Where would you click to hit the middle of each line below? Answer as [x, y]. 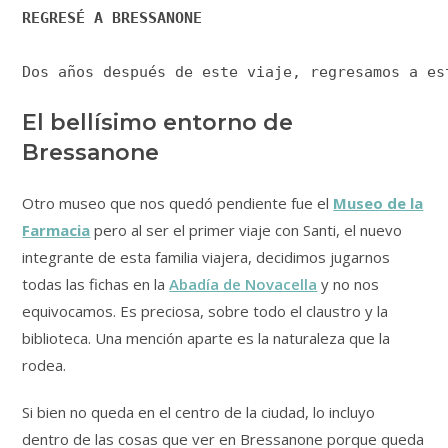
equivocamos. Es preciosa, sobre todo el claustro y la [205, 310]
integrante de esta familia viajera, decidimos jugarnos [206, 256]
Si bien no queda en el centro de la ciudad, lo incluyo [199, 411]
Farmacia [56, 229]
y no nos [348, 283]
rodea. [44, 364]
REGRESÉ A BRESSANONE [112, 17]
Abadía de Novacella [243, 283]
